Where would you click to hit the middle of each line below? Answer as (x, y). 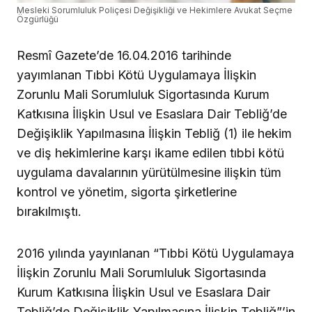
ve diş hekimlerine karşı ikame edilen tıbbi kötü (150, 153)
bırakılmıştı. (49, 211)
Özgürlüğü (38, 19)
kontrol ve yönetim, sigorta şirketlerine (127, 192)
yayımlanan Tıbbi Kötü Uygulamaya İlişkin (136, 75)
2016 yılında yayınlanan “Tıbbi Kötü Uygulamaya (155, 253)
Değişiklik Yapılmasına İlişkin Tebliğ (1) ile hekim (154, 133)
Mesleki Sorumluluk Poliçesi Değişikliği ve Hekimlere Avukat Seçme (155, 10)
